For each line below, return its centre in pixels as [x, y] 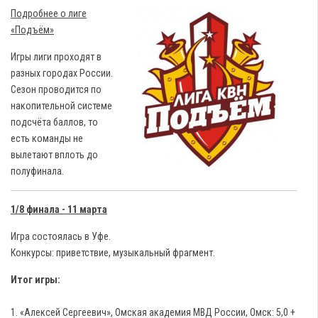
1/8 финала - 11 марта [59, 209]
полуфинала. [37, 171]
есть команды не [47, 138]
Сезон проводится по [56, 89]
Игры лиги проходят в [56, 57]
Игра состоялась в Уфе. [61, 236]
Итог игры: [37, 280]
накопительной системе [61, 106]
